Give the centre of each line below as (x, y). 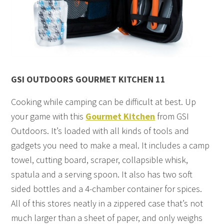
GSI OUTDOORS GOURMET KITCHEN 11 (88, 79)
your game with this (48, 116)
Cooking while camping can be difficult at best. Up (104, 101)
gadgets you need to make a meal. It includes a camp (110, 145)
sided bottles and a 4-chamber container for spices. (107, 188)
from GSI (172, 116)
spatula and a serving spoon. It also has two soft (102, 174)
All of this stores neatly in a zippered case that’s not (107, 203)
